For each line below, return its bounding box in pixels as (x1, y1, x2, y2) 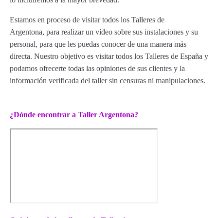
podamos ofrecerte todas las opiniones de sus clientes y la (10, 64, 185, 73)
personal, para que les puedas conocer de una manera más (10, 40, 186, 48)
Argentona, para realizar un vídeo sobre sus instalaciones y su (10, 28, 198, 36)
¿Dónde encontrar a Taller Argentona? (10, 110, 138, 119)
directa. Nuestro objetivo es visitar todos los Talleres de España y (10, 52, 208, 60)
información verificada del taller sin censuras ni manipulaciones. (10, 76, 205, 85)
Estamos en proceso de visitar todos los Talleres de (10, 16, 164, 24)
